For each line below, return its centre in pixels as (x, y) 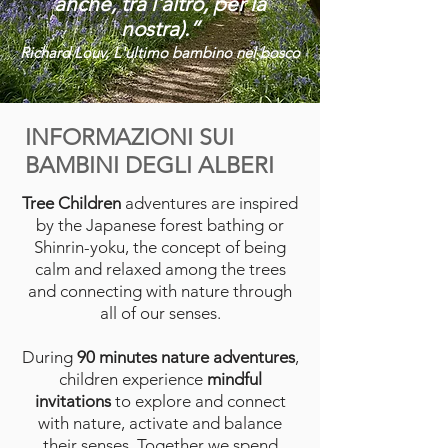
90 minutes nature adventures (185, 357)
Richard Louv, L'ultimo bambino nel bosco (160, 53)
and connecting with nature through (160, 291)
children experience (132, 379)
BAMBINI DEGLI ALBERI (149, 166)
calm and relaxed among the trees (160, 269)
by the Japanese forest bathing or (160, 225)
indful (241, 379)
